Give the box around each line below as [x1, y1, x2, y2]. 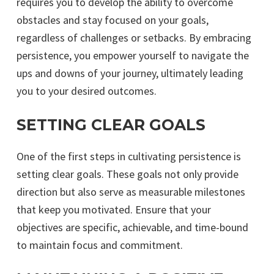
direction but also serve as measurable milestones [17, 185, 245, 199]
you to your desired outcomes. [17, 84, 157, 98]
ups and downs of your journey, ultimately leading [17, 66, 243, 80]
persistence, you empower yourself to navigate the [17, 48, 249, 62]
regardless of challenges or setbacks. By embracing [17, 31, 251, 45]
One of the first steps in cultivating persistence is [17, 149, 241, 163]
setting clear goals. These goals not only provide [17, 167, 239, 181]
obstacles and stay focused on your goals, [17, 13, 209, 27]
